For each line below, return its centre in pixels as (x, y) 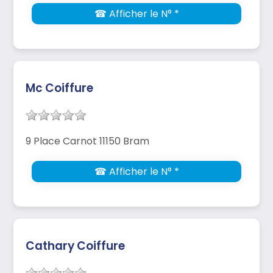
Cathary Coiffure (75, 246)
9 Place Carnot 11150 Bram (87, 141)
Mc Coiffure (59, 88)
